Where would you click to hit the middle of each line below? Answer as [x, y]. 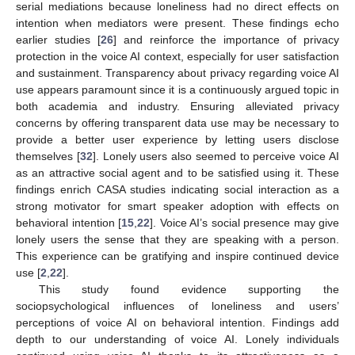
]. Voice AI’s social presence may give [244, 223]
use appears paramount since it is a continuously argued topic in [177, 90]
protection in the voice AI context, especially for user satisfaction [177, 57]
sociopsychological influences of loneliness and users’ [177, 306]
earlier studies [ [58, 40]
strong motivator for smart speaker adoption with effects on [177, 206]
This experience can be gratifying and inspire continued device [177, 256]
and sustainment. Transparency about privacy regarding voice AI [177, 73]
